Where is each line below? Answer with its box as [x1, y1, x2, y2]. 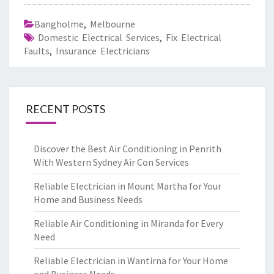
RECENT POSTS [26, 102, 105, 116]
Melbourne [90, 18, 135, 30]
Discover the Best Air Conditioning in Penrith [34, 143, 221, 155]
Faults [24, 45, 50, 57]
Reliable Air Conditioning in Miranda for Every [34, 217, 223, 229]
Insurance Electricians [56, 45, 150, 57]
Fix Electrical [166, 31, 221, 43]
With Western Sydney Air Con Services [34, 156, 189, 168]
